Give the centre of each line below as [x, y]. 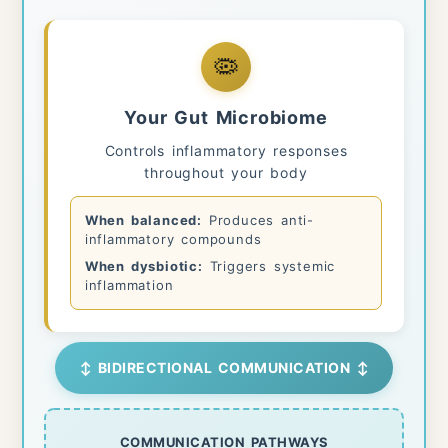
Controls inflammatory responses [226, 150]
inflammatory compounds [173, 238]
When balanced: [143, 219]
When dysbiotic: [143, 265]
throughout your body [226, 172]
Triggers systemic [269, 265]
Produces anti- [258, 219]
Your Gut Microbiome [226, 117]
